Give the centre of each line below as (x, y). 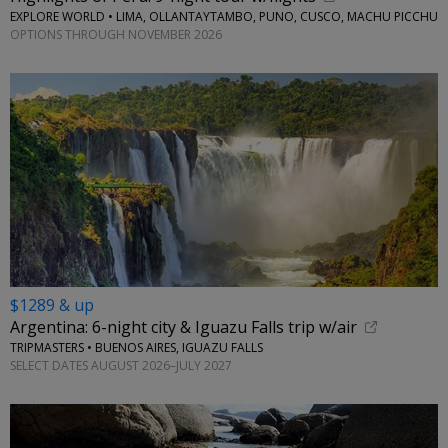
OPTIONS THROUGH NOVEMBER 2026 (116, 34)
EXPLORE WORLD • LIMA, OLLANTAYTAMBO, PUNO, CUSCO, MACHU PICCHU (224, 17)
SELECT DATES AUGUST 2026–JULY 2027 (121, 365)
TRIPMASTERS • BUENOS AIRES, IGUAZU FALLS (136, 348)
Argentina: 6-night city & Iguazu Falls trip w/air (183, 327)
